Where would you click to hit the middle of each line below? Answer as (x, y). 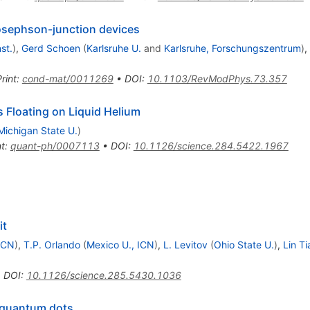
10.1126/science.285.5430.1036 (103, 275)
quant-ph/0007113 (55, 145)
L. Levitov (185, 244)
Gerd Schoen (51, 48)
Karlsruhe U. (113, 48)
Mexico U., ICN (120, 244)
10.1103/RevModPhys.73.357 (217, 78)
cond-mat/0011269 (67, 78)
